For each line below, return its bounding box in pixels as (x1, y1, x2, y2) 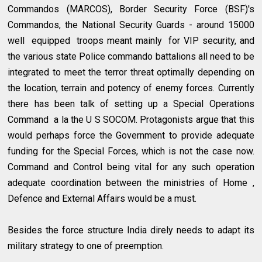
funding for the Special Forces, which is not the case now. (8, 145, 254, 157)
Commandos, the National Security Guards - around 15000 (8, 19, 254, 30)
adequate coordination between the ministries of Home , (8, 177, 254, 188)
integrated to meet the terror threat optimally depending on (8, 66, 254, 78)
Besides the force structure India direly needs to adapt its (8, 224, 254, 236)
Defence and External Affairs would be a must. (8, 192, 197, 204)
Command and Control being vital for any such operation (8, 161, 254, 173)
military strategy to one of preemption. (8, 240, 164, 251)
